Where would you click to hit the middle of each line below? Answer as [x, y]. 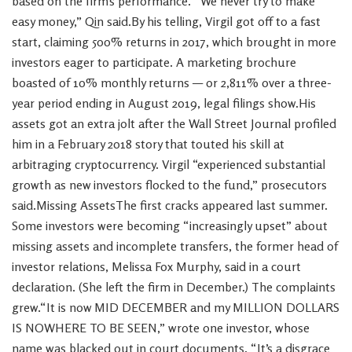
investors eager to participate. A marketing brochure [154, 62]
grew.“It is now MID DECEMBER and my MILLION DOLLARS [176, 308]
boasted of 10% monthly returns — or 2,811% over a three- [172, 83]
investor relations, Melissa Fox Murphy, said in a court [156, 267]
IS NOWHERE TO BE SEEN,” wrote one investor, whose [161, 328]
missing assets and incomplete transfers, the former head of [175, 246]
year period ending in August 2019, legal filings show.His [164, 103]
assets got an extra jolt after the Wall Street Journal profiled [174, 124]
